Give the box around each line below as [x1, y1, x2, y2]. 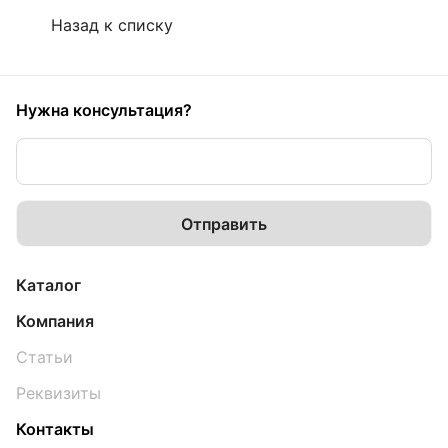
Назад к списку [51, 15, 173, 35]
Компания [16, 311, 94, 331]
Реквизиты [16, 383, 101, 403]
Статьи [16, 347, 73, 367]
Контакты [16, 419, 94, 439]
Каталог [16, 275, 81, 295]
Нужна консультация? [16, 100, 192, 120]
